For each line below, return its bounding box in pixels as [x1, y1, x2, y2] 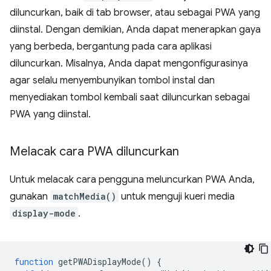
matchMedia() [53, 190, 116, 202]
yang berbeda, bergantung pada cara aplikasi [10, 40, 212, 53]
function [15, 255, 53, 267]
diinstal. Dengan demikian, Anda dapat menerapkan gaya [10, 23, 261, 36]
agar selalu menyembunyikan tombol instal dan [10, 74, 215, 87]
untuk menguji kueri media [119, 190, 235, 203]
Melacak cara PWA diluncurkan [10, 143, 179, 159]
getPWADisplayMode [58, 255, 141, 267]
